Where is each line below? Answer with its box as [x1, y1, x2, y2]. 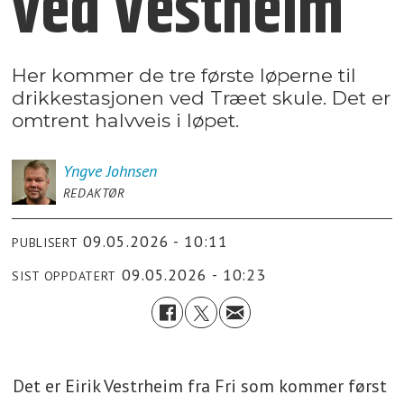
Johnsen [106, 161, 157, 182]
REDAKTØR [62, 185, 125, 202]
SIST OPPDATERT [12, 267, 117, 284]
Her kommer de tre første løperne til [12, 64, 357, 87]
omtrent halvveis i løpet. [12, 109, 240, 133]
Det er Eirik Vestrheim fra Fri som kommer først [12, 374, 387, 399]
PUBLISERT [12, 234, 78, 251]
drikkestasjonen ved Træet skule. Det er [12, 87, 391, 110]
